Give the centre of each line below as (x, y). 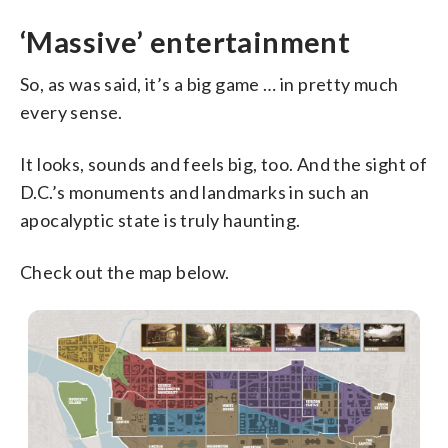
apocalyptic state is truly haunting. (160, 219)
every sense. (71, 111)
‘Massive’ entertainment (185, 41)
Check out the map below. (125, 271)
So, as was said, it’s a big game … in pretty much (209, 83)
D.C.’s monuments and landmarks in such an (195, 191)
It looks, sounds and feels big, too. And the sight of (224, 163)
